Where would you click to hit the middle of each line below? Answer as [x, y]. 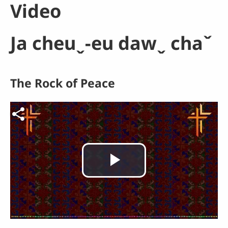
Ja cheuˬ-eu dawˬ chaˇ [111, 43]
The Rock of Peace [63, 83]
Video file [32, 109]
